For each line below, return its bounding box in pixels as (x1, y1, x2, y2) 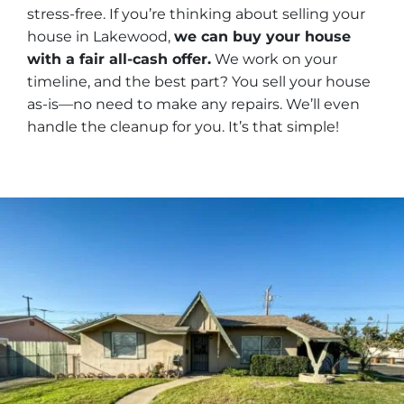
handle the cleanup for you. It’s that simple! (27, 117, 339, 135)
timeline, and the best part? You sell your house (27, 72, 371, 90)
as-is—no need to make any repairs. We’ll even (27, 95, 360, 113)
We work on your (211, 50, 337, 68)
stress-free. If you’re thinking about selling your (27, 5, 365, 23)
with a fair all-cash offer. (27, 50, 211, 68)
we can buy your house (174, 27, 351, 45)
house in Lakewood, (27, 27, 174, 45)
